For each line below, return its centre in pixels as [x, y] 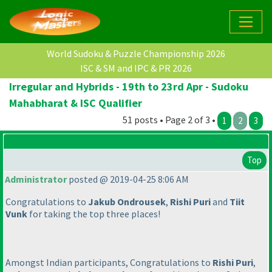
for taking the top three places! [94, 214]
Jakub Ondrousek [127, 202]
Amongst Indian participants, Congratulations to [109, 263]
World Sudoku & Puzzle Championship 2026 [136, 54]
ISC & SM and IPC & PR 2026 [136, 68]
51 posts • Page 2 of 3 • [170, 120]
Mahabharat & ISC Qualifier [76, 103]
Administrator [36, 179]
